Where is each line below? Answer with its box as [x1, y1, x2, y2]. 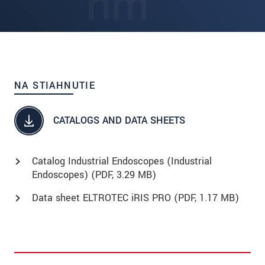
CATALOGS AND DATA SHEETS [53, 114, 185, 128]
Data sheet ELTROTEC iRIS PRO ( [32, 190, 178, 205]
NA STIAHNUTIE [14, 78, 96, 92]
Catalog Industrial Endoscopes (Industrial [32, 154, 212, 168]
